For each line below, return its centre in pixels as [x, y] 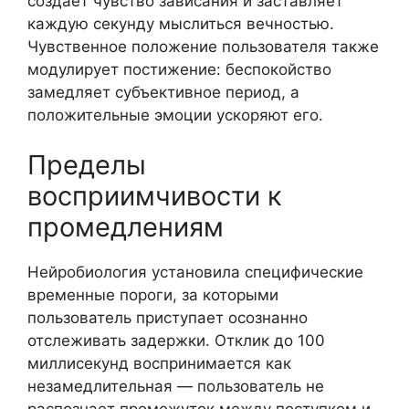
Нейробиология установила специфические [195, 272]
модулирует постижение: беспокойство [179, 69]
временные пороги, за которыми [153, 295]
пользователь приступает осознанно [168, 318]
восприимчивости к [155, 196]
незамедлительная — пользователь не [176, 386]
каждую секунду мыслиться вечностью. [181, 23]
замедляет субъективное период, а [163, 92]
